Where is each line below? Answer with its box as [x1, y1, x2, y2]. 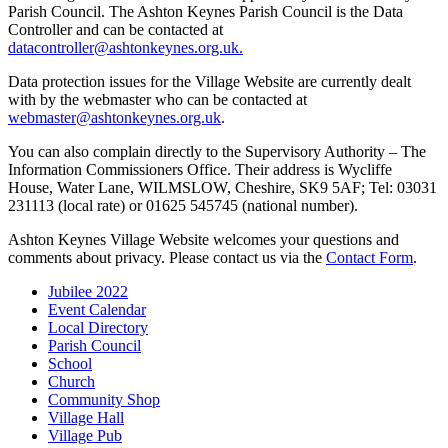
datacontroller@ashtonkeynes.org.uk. [8, 39, 243, 57]
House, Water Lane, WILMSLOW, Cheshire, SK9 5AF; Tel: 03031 [8, 179, 437, 197]
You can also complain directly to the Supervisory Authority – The [8, 143, 426, 161]
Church [48, 373, 95, 391]
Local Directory [48, 319, 148, 337]
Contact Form [326, 249, 413, 267]
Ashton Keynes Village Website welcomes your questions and [8, 231, 399, 249]
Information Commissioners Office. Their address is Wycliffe [8, 161, 392, 179]
